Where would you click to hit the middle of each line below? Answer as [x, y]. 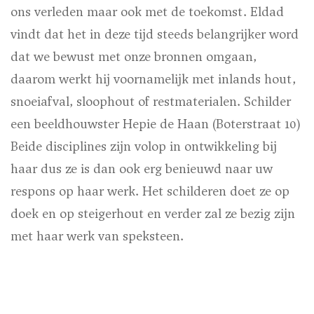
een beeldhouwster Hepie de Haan [110, 124]
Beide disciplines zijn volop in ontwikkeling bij [144, 146]
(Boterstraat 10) [255, 124]
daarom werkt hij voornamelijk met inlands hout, [153, 79]
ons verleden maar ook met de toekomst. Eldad [147, 12]
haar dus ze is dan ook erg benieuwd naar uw [142, 169]
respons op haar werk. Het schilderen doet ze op [150, 191]
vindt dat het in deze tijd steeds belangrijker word [155, 34]
